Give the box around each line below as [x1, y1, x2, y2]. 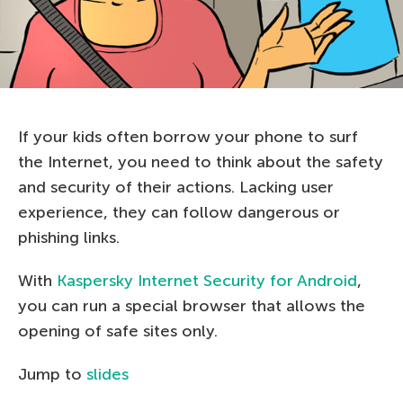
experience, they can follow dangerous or [18, 202, 340, 222]
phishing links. [18, 228, 120, 247]
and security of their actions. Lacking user [18, 177, 334, 197]
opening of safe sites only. [18, 321, 218, 341]
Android [297, 271, 357, 291]
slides [86, 364, 129, 384]
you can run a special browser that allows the [18, 296, 365, 316]
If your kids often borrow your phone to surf [18, 127, 358, 147]
